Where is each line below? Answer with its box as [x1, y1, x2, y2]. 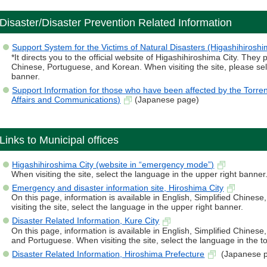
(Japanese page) [135, 94, 200, 104]
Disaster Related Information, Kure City [12, 216, 160, 226]
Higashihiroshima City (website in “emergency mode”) [12, 159, 215, 169]
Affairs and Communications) [11, 94, 121, 104]
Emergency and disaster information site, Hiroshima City [12, 183, 224, 193]
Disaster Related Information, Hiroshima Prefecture [12, 249, 205, 259]
